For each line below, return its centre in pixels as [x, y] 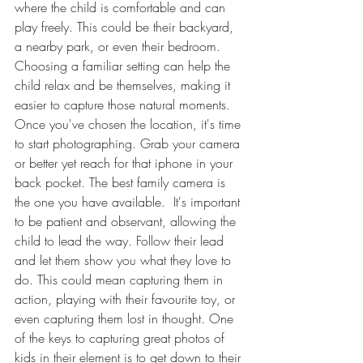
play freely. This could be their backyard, [126, 27]
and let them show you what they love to [125, 260]
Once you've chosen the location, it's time [130, 124]
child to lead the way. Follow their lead [121, 241]
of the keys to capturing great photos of [122, 338]
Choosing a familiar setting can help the [124, 66]
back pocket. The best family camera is [122, 182]
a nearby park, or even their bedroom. [120, 46]
